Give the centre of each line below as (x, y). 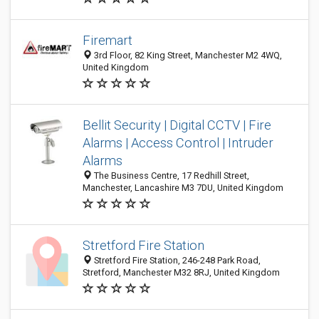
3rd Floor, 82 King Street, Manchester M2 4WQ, (187, 55)
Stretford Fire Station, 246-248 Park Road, (176, 260)
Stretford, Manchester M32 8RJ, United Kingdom (181, 272)
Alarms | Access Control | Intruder (178, 143)
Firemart (108, 40)
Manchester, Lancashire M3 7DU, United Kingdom (183, 188)
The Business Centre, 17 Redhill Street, (171, 176)
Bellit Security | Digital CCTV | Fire (177, 125)
